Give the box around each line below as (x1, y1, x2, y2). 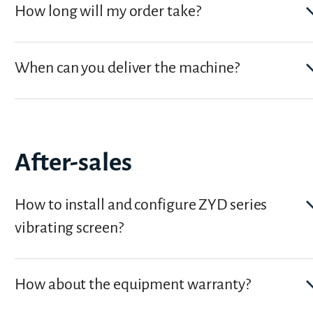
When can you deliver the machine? (15, 59, 240, 76)
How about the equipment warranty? (15, 276, 251, 293)
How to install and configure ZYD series (15, 196, 268, 214)
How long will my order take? (15, 2, 201, 20)
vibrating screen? (15, 219, 124, 237)
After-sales (15, 149, 133, 177)
